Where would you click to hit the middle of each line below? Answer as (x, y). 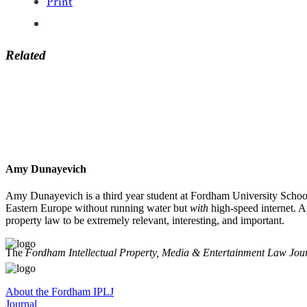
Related (26, 55)
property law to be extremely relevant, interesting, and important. (145, 221)
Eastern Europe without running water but (98, 208)
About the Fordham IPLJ (60, 292)
